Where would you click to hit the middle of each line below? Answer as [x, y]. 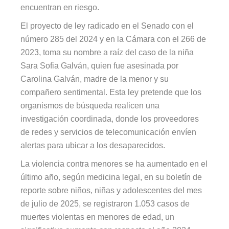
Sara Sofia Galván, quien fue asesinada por [100, 65]
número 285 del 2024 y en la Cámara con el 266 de [113, 39]
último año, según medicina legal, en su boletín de [111, 177]
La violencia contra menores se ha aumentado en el [114, 164]
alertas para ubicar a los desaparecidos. [93, 145]
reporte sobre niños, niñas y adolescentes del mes [111, 190]
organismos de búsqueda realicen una [90, 105]
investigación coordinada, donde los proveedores [110, 119]
